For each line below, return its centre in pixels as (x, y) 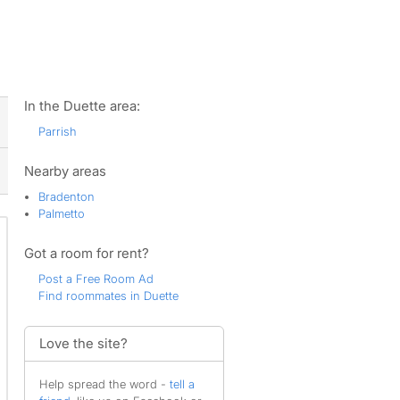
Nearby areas (65, 171)
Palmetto (61, 213)
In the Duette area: (82, 106)
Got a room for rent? (86, 253)
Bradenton (66, 196)
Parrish (57, 131)
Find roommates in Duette (108, 296)
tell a (182, 384)
